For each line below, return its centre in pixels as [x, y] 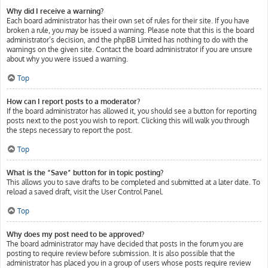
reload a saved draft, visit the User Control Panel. [85, 192]
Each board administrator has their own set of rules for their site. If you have [128, 21]
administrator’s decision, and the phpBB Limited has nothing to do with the [127, 40]
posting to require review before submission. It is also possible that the [121, 253]
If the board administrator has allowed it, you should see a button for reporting [132, 111]
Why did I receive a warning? [55, 11]
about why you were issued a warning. [67, 59]
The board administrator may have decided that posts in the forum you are [125, 244]
